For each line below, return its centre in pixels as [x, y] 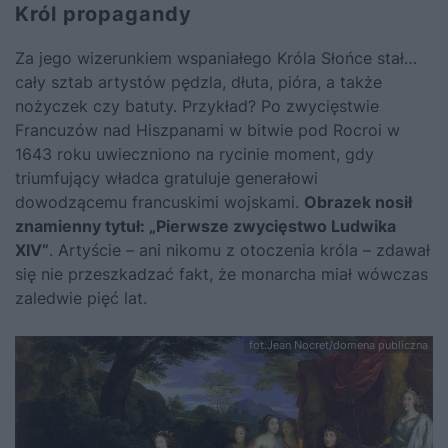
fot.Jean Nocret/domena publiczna [338, 345]
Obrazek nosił [358, 202]
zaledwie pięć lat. [81, 298]
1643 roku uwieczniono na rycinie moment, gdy [194, 154]
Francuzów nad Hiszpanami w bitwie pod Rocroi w [207, 130]
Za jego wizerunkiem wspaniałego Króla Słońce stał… [216, 58]
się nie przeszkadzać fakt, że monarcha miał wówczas [221, 274]
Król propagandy [103, 14]
